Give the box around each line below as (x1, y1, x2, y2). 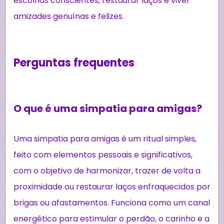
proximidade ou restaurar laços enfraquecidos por (13, 180, 210, 192)
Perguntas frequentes (13, 54, 134, 70)
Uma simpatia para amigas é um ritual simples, (13, 132, 196, 144)
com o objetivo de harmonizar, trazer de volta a (13, 164, 200, 176)
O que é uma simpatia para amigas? (13, 101, 202, 115)
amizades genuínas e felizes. (13, 10, 124, 22)
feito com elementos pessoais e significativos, (13, 148, 192, 160)
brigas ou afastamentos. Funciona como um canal (13, 196, 210, 208)
